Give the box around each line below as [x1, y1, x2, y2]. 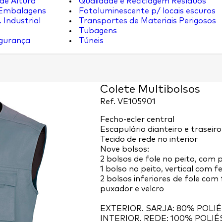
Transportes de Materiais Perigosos [77, 17, 216, 25]
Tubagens [77, 27, 117, 35]
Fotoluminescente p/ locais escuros [77, 7, 216, 15]
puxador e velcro [100, 185, 164, 193]
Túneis [77, 37, 104, 45]
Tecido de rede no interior [100, 135, 198, 143]
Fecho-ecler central [100, 115, 174, 123]
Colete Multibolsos [100, 84, 200, 95]
